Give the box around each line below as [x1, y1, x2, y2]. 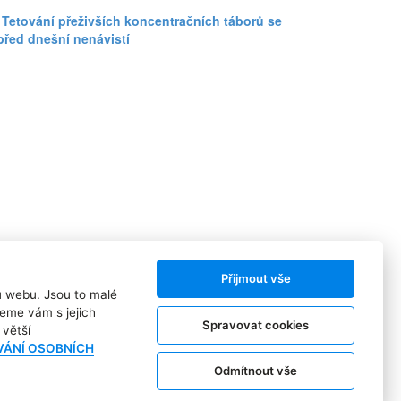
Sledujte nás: [214, 292, 287, 311]
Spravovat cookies [202, 317, 309, 332]
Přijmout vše [220, 271, 291, 286]
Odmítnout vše [214, 363, 297, 379]
